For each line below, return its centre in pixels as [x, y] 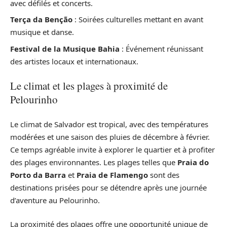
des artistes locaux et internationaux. [74, 61]
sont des [164, 175]
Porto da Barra [38, 175]
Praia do [193, 162]
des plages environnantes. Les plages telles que [94, 162]
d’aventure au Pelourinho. [55, 200]
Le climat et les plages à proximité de [89, 86]
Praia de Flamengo [112, 175]
